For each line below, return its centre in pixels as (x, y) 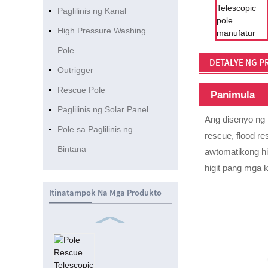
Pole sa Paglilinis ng (95, 130)
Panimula (233, 94)
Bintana (71, 149)
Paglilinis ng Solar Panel (103, 110)
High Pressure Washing (101, 31)
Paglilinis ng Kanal (92, 11)
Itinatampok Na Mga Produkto (105, 192)
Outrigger (75, 70)
